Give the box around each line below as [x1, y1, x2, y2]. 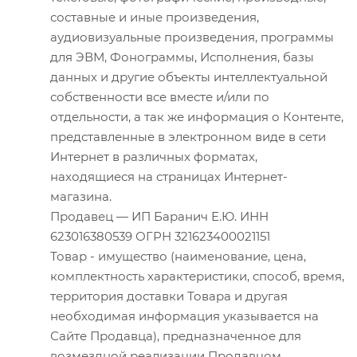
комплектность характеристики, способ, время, [50, 268, 344, 284]
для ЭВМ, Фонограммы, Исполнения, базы [50, 49, 314, 65]
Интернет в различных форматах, [50, 148, 257, 164]
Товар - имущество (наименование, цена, [50, 248, 306, 264]
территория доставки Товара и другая [50, 288, 288, 304]
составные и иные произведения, [50, 9, 259, 25]
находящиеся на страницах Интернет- [50, 168, 288, 184]
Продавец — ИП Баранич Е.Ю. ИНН [50, 208, 269, 224]
